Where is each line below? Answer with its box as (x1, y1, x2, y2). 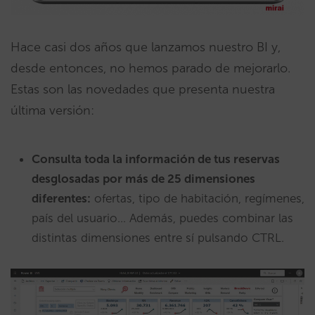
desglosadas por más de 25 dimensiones (32, 171, 255, 186)
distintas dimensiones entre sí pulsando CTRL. (32, 230, 284, 245)
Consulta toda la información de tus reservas (32, 151, 280, 166)
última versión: (11, 102, 101, 118)
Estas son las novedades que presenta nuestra (11, 81, 275, 97)
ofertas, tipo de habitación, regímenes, (91, 191, 304, 205)
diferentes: (32, 191, 91, 205)
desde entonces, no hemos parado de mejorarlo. (11, 60, 290, 76)
